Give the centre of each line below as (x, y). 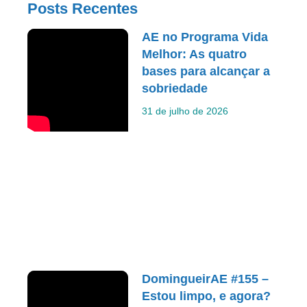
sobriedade (175, 89)
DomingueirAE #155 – (206, 279)
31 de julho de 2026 (185, 111)
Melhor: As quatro (195, 54)
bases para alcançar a (206, 72)
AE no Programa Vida (205, 37)
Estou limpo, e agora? (207, 296)
